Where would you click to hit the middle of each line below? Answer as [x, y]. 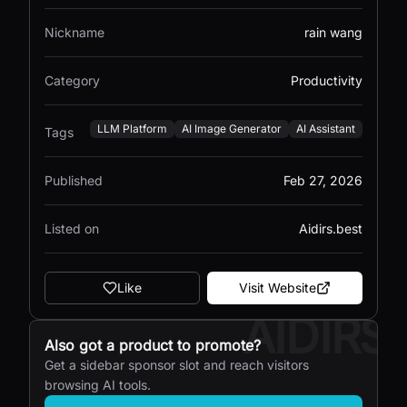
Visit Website [278, 288]
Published [74, 180]
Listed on [72, 228]
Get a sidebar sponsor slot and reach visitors [177, 365]
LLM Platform [132, 129]
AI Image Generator [232, 129]
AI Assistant [326, 129]
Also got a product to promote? [153, 345]
